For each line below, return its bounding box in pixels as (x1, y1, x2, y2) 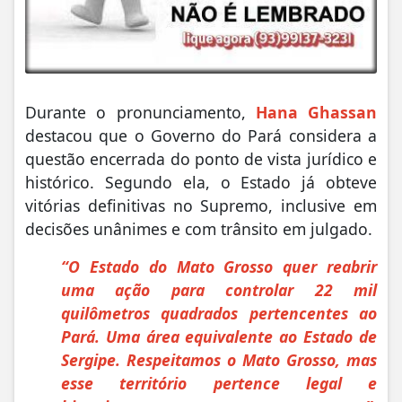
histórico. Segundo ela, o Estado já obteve (25, 170, 377, 193)
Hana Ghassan (255, 100, 377, 123)
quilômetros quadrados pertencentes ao (61, 301, 377, 324)
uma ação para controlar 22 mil (61, 278, 377, 301)
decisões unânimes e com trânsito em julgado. (25, 217, 372, 240)
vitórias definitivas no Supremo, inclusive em (25, 194, 377, 216)
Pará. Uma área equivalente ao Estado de (61, 325, 377, 347)
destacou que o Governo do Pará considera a (25, 124, 377, 146)
